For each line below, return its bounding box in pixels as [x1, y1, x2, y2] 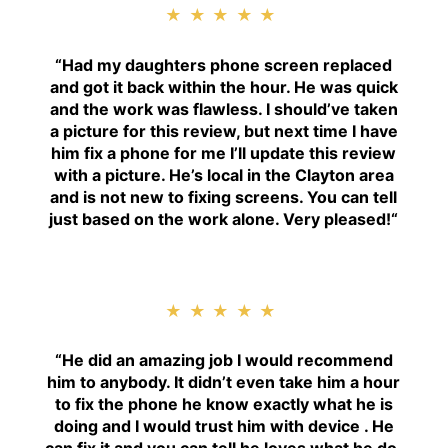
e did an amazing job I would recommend [73, 350, 393, 371]
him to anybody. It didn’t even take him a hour [47, 372, 401, 393]
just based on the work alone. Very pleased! [49, 208, 392, 229]
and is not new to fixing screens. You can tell [50, 186, 398, 207]
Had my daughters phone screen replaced [62, 54, 393, 75]
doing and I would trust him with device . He [53, 416, 394, 437]
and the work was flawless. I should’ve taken [49, 98, 398, 119]
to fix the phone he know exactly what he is [54, 394, 393, 415]
